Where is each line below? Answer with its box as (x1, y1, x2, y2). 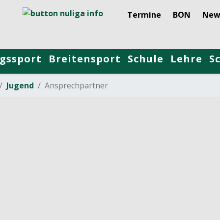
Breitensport (49, 52, 121, 65)
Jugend (6, 80, 34, 91)
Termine (127, 9, 161, 20)
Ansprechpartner (45, 80, 108, 91)
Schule (128, 52, 164, 65)
